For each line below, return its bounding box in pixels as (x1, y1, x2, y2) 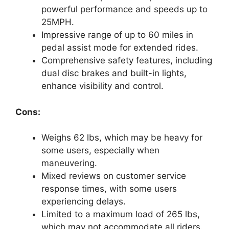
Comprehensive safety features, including (41, 55, 212, 66)
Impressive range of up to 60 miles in (41, 30, 193, 40)
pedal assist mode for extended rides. (41, 42, 198, 53)
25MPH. (41, 17, 74, 28)
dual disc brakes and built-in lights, (41, 68, 187, 79)
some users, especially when (41, 145, 159, 156)
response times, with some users (41, 184, 177, 194)
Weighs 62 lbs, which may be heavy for (41, 132, 202, 143)
